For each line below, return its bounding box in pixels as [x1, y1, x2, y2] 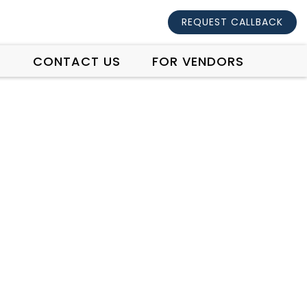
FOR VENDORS [151, 53, 244, 70]
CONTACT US [32, 53, 121, 70]
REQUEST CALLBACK [182, 15, 283, 29]
